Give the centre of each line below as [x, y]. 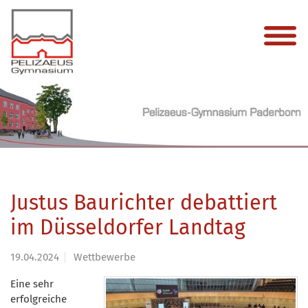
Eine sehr [32, 284]
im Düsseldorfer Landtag [128, 227]
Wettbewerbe [104, 257]
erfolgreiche [38, 299]
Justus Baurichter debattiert [144, 202]
